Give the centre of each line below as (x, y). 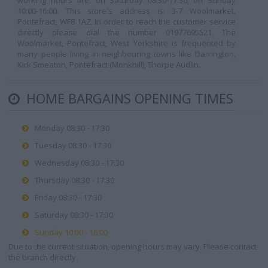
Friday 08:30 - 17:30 (68, 197)
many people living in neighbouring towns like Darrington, (127, 54)
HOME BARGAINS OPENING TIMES (128, 98)
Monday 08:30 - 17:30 (72, 128)
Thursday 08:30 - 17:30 (74, 180)
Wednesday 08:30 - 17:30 (79, 163)
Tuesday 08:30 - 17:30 (73, 145)
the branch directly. (43, 257)
